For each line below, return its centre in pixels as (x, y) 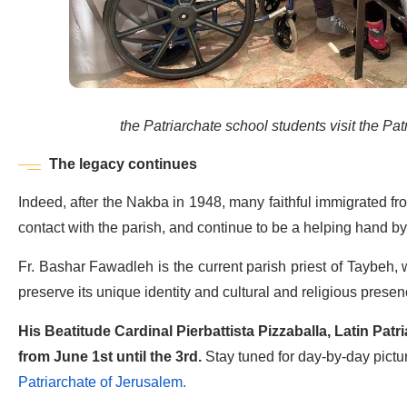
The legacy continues (123, 165)
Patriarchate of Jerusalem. (102, 383)
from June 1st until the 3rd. (112, 357)
